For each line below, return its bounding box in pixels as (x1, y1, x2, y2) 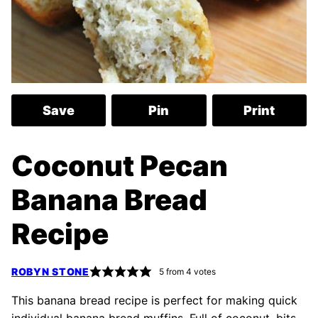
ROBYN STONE (11, 265, 89, 278)
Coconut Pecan (11, 148, 228, 183)
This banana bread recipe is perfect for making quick (11, 293, 297, 307)
